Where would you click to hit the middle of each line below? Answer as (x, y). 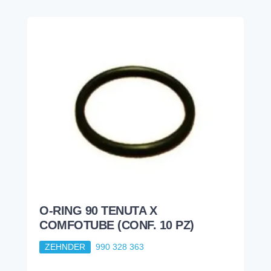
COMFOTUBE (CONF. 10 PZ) (117, 225)
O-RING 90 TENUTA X (98, 211)
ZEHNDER (65, 247)
